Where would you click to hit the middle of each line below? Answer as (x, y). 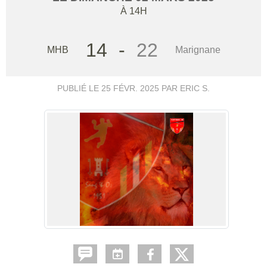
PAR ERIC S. (184, 88)
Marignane (198, 49)
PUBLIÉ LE (79, 88)
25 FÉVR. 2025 (130, 88)
